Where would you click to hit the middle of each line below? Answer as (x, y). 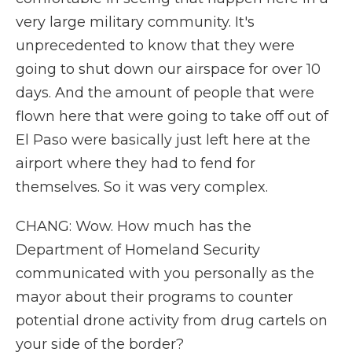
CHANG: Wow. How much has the (134, 226)
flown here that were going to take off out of (172, 116)
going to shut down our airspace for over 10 (168, 69)
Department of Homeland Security (138, 250)
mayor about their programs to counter (154, 297)
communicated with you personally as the (165, 273)
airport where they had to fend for (136, 163)
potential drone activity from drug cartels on (172, 321)
